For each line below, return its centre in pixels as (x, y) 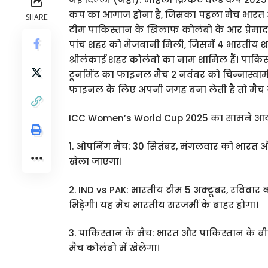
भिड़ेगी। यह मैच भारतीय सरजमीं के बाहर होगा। (164, 205)
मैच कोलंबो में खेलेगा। (115, 248)
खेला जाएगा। (96, 161)
